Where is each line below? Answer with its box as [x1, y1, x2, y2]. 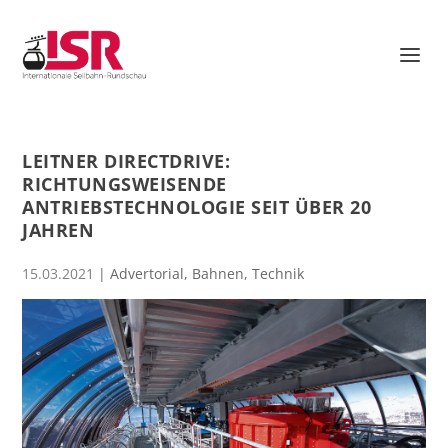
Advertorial [110, 264, 185, 283]
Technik [252, 264, 305, 283]
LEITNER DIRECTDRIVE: [22, 149, 231, 173]
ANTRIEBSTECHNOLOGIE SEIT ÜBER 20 [22, 195, 372, 219]
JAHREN [22, 218, 95, 242]
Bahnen [192, 264, 245, 283]
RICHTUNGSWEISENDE [22, 172, 227, 196]
